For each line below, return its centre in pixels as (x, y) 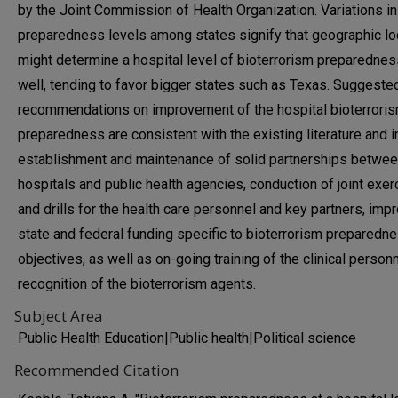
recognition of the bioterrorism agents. (137, 284)
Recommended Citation (96, 370)
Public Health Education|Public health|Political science (187, 338)
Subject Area (59, 316)
